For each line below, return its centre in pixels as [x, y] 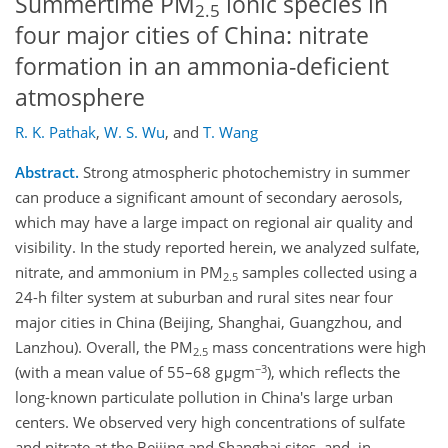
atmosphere [80, 97]
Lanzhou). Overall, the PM [104, 347]
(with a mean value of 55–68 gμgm [135, 372]
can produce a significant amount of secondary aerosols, [209, 197]
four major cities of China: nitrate [192, 35]
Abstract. [47, 172]
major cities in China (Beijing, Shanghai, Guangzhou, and [208, 322]
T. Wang [230, 132]
